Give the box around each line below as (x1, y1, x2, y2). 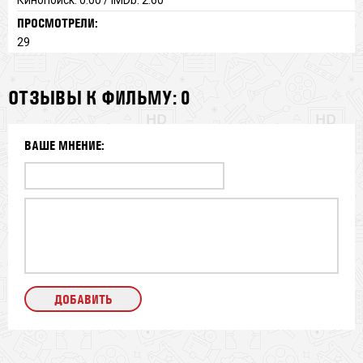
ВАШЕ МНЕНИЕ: (24, 137, 105, 153)
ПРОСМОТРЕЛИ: (16, 15, 98, 31)
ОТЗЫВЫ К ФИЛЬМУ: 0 (8, 85, 191, 109)
